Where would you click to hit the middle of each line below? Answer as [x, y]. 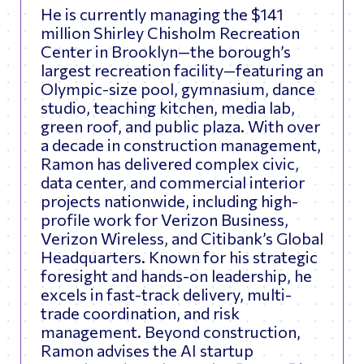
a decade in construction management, [181, 145]
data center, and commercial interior [173, 182]
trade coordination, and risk [140, 313]
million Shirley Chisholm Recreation [170, 33]
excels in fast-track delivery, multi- [166, 295]
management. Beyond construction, [171, 332]
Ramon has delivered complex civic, [170, 164]
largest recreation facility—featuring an [182, 70]
